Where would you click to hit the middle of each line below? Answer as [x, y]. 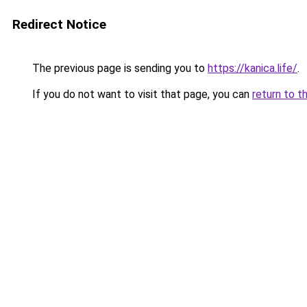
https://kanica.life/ [253, 68]
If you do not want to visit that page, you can [141, 94]
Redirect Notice [59, 24]
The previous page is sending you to [119, 68]
